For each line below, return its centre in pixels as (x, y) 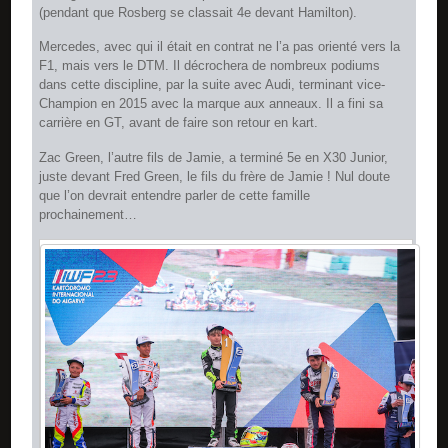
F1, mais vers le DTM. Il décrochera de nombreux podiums (210, 66)
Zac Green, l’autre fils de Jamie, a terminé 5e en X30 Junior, (214, 157)
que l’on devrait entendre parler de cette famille (175, 195)
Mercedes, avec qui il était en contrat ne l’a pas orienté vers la (220, 47)
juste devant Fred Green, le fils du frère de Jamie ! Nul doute (215, 176)
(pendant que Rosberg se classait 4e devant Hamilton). (198, 12)
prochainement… (88, 214)
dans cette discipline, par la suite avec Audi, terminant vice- (212, 85)
